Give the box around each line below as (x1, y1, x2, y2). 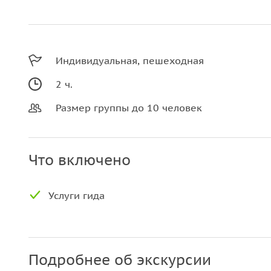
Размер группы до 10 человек (56, 102, 202, 114)
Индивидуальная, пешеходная (56, 54, 204, 67)
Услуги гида (48, 189, 105, 201)
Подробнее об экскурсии (28, 250, 211, 269)
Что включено (28, 151, 131, 169)
